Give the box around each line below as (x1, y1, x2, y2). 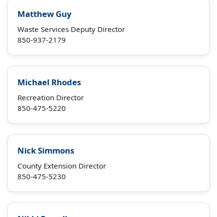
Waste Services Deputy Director (17, 24, 125, 34)
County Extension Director (17, 161, 106, 170)
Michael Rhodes (17, 77, 81, 88)
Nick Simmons (17, 145, 74, 156)
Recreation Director (17, 93, 84, 102)
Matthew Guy (17, 8, 72, 19)
